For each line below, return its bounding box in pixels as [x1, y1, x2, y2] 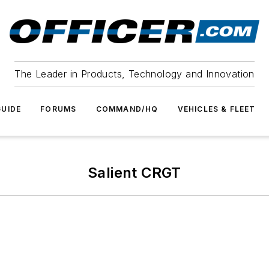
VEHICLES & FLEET [177, 104, 256, 113]
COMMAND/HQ [95, 104, 159, 113]
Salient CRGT [88, 164, 181, 181]
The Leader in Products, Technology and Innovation [14, 68, 255, 80]
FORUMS [40, 104, 77, 113]
